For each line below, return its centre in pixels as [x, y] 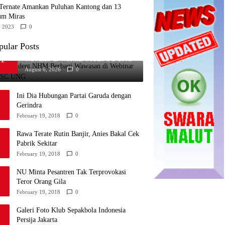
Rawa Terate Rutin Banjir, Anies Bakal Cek [78, 134]
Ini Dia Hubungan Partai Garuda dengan [74, 96]
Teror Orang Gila [41, 182]
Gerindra [29, 105]
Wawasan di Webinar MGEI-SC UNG [78, 59]
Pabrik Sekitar [37, 144]
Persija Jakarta [37, 220]
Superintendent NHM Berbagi [67, 50]
